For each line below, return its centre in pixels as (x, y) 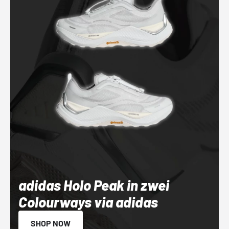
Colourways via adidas (88, 202)
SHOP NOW (51, 223)
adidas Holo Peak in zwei (94, 185)
